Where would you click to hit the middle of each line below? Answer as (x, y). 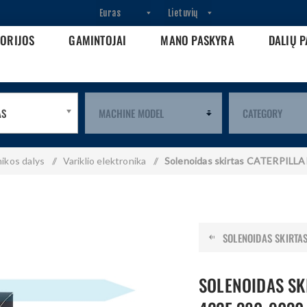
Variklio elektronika (105, 161)
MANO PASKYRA (197, 40)
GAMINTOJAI (98, 40)
